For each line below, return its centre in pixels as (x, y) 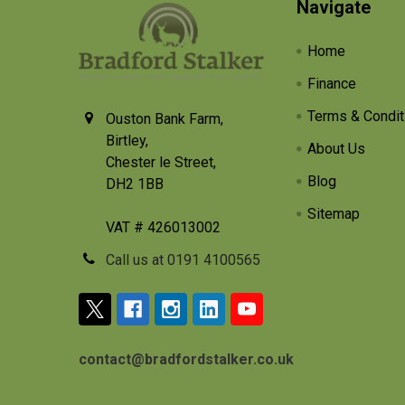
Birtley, (127, 141)
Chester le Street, (161, 162)
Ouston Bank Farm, (165, 119)
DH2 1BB (135, 184)
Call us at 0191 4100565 (183, 260)
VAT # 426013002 (163, 227)
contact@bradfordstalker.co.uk (186, 359)
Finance (332, 84)
